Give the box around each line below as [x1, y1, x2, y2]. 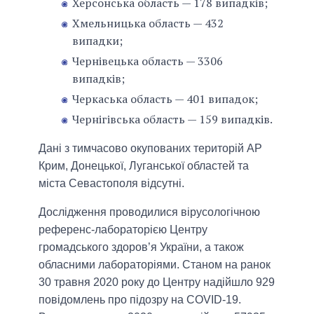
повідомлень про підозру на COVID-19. [39, 294, 241, 306]
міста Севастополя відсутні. [39, 177, 184, 190]
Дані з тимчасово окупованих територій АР [39, 142, 262, 155]
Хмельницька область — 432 [72, 15, 224, 32]
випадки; [72, 33, 123, 49]
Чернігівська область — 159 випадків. [72, 111, 273, 128]
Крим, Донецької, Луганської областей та [39, 160, 249, 172]
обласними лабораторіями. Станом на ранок [39, 259, 271, 271]
